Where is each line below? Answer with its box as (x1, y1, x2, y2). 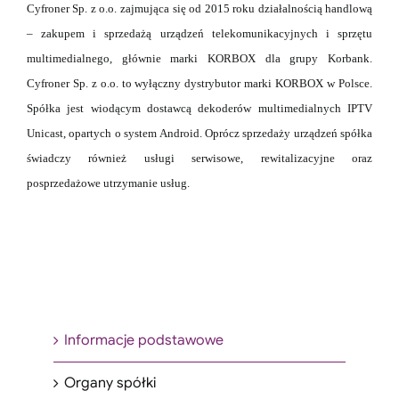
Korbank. (328, 51, 373, 65)
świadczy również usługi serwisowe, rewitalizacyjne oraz (26, 151, 373, 165)
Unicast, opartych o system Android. (26, 126, 205, 140)
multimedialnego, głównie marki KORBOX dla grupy (26, 51, 329, 65)
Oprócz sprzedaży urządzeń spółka (204, 126, 373, 140)
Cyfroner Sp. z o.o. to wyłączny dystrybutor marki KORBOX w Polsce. (26, 76, 373, 90)
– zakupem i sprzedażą (26, 26, 160, 40)
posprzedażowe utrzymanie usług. (26, 175, 190, 190)
